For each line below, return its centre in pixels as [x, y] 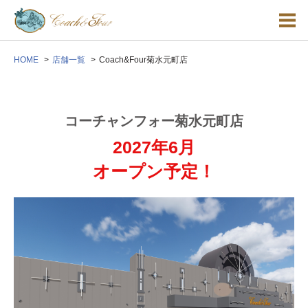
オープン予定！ [154, 171]
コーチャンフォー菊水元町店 [154, 121]
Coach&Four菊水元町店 [143, 59]
